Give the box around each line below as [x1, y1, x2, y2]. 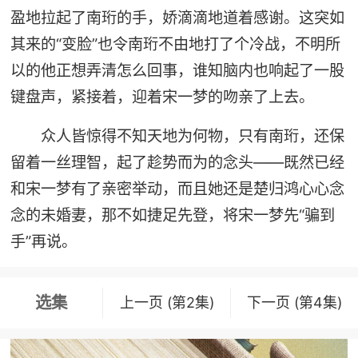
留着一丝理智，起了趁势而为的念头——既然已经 [10, 152, 344, 172]
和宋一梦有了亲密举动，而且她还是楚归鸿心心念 [10, 178, 344, 198]
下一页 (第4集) [247, 293, 343, 311]
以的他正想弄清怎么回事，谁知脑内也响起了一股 [10, 61, 344, 81]
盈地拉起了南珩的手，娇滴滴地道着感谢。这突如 [10, 8, 344, 28]
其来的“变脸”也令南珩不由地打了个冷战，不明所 [10, 34, 340, 54]
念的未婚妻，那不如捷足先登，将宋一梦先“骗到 [10, 205, 335, 225]
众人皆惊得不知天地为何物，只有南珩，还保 [41, 125, 345, 145]
